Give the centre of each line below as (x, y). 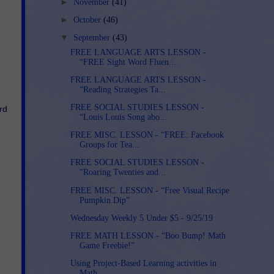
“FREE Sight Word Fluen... (128, 62)
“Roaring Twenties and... (123, 172)
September (93, 37)
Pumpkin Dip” (105, 200)
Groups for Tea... (110, 145)
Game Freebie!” (107, 245)
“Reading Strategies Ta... (123, 90)
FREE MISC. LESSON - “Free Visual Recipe (150, 190)
